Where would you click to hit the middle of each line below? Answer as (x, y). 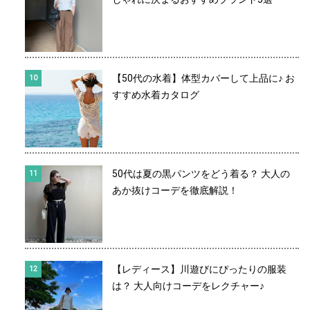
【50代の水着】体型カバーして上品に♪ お (203, 79)
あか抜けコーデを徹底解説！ (175, 191)
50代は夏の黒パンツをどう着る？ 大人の (201, 174)
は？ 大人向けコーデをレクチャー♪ (188, 286)
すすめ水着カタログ (156, 95)
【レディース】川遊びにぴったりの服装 (199, 270)
